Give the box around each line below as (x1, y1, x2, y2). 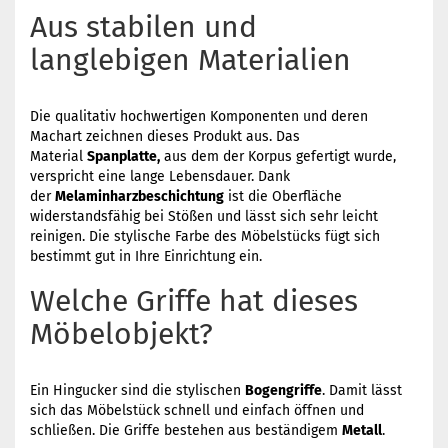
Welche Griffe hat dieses (30, 283, 358, 319)
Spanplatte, (87, 148, 160, 165)
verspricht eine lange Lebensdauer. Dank (30, 168, 290, 185)
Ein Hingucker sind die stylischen (30, 382, 245, 399)
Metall (342, 422, 382, 439)
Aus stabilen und (30, 9, 257, 45)
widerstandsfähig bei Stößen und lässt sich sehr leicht (30, 208, 378, 225)
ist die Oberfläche (224, 188, 342, 205)
